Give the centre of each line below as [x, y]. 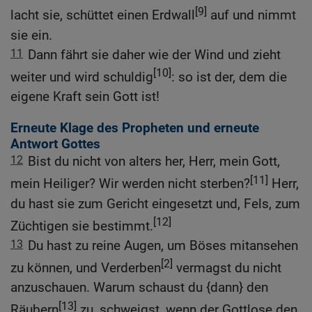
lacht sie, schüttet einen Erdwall [103, 15]
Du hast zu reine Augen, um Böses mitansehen [163, 246]
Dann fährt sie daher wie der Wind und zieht [154, 54]
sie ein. [31, 35]
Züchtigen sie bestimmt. [82, 226]
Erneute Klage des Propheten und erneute [135, 128]
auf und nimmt [251, 15]
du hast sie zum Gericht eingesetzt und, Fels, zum [155, 203]
